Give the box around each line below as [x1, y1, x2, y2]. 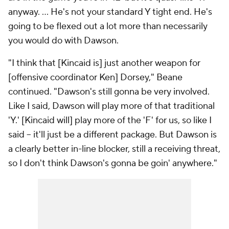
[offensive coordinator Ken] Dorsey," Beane [8, 72, 182, 84]
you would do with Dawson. [8, 35, 119, 47]
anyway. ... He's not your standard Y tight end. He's [8, 6, 212, 18]
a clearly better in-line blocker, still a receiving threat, [8, 143, 220, 155]
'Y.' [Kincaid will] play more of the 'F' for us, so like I [8, 114, 212, 127]
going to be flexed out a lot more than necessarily [8, 20, 208, 33]
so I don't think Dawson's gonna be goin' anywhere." [8, 157, 217, 170]
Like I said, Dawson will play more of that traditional [8, 100, 215, 112]
